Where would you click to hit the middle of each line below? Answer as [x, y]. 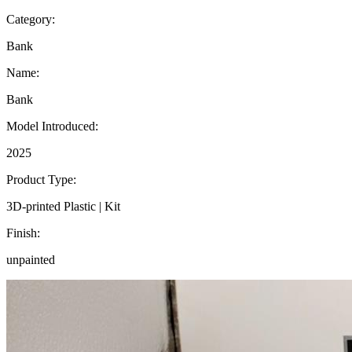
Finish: [23, 233]
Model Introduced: [52, 126]
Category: [31, 19]
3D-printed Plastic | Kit [63, 206]
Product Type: [41, 179]
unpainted [31, 259]
